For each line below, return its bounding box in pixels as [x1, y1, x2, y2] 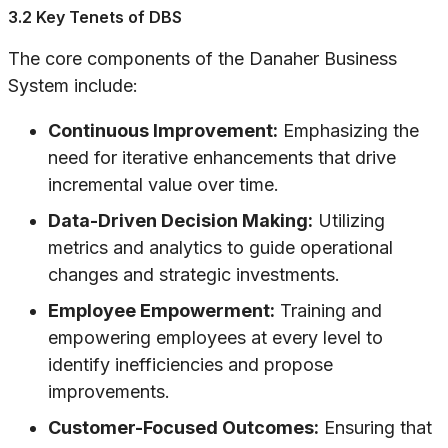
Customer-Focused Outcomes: [48, 417, 319, 439]
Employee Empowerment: [48, 300, 275, 322]
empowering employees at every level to [48, 327, 383, 349]
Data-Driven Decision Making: [48, 210, 313, 232]
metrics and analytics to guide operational [48, 237, 393, 259]
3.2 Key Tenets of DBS [8, 7, 182, 28]
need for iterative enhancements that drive [48, 147, 396, 169]
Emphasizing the [278, 120, 419, 142]
